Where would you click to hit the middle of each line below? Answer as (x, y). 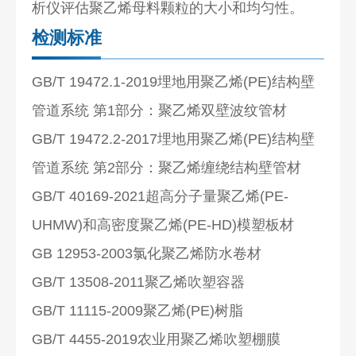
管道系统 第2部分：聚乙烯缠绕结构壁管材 (167, 167)
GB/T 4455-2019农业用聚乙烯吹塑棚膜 (157, 339)
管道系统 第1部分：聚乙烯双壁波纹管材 (160, 110)
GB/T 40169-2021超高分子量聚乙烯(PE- (161, 196)
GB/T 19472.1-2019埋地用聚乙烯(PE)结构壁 (174, 81)
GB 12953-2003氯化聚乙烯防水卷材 (147, 253)
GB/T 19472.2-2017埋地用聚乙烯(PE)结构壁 (174, 139)
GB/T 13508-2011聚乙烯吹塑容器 (139, 282)
